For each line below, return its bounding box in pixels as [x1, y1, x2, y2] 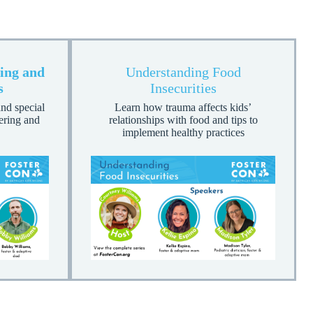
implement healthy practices [122, 126, 245, 139]
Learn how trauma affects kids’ [115, 101, 252, 114]
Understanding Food [125, 64, 241, 80]
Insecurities [150, 80, 217, 96]
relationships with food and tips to [108, 114, 258, 126]
